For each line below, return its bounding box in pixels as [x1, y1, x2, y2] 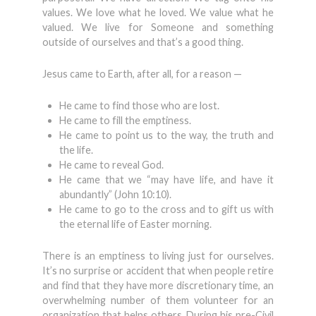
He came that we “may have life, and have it [59, 174, 274, 186]
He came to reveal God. [59, 159, 164, 171]
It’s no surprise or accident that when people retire [42, 265, 274, 276]
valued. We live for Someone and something [42, 21, 274, 33]
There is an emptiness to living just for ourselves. [42, 250, 274, 262]
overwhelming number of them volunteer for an [42, 294, 274, 306]
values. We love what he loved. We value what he [42, 6, 274, 18]
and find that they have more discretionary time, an [42, 279, 274, 291]
